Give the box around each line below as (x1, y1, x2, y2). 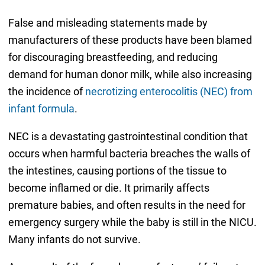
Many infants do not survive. (8, 233, 141, 246)
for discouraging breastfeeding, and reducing (8, 51, 218, 64)
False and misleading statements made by (8, 17, 208, 30)
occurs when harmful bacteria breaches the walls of (8, 147, 250, 160)
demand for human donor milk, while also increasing (8, 68, 252, 81)
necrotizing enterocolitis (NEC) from (85, 85, 253, 98)
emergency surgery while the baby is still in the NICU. (8, 216, 257, 229)
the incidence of (8, 85, 85, 98)
